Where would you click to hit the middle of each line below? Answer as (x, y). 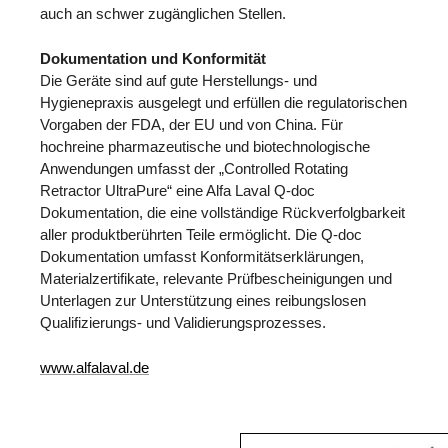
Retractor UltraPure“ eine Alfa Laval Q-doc (177, 190)
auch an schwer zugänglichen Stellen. (163, 13)
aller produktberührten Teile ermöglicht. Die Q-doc (201, 234)
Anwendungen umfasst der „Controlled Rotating (194, 168)
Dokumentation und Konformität (153, 58)
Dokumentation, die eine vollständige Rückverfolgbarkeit (222, 212)
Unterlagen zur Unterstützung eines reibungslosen (203, 300)
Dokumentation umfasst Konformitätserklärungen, (202, 256)
